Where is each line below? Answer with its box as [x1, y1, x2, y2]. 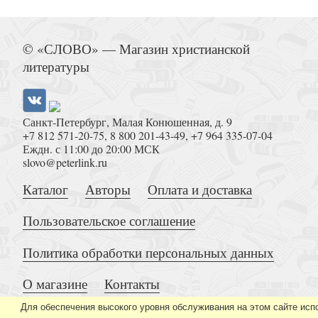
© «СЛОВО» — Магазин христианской [23, 40, 250, 58]
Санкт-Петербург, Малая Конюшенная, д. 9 [23, 114, 232, 130]
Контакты [104, 274, 160, 292]
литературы [23, 57, 89, 76]
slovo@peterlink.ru [23, 155, 107, 170]
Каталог [23, 180, 68, 199]
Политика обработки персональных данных [23, 243, 274, 261]
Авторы [85, 180, 131, 199]
